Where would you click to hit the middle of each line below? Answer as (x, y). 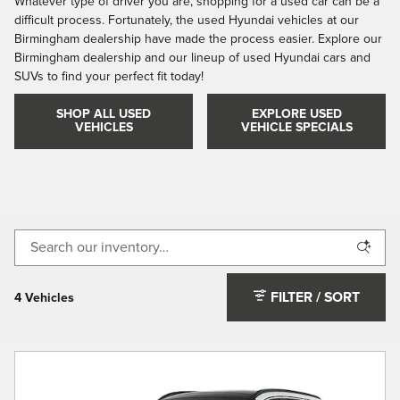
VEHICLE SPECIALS (296, 127)
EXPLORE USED (296, 114)
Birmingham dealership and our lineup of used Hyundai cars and (192, 58)
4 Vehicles (44, 299)
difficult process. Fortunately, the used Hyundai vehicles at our (187, 20)
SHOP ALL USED (104, 114)
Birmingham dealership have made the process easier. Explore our (198, 39)
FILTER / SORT (316, 298)
